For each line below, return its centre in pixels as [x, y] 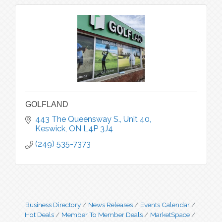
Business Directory [53, 205]
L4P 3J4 [98, 129]
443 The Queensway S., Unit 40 [92, 119]
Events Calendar [165, 205]
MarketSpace [170, 215]
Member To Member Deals [102, 215]
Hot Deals [39, 215]
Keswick [50, 129]
